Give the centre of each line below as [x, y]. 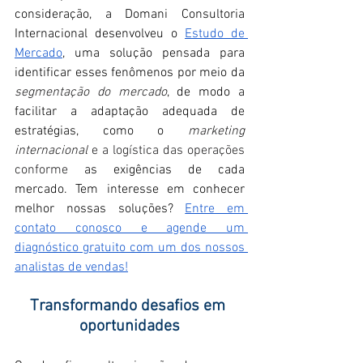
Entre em [215, 209]
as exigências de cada [156, 170]
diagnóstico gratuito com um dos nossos [130, 248]
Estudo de [215, 34]
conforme [41, 170]
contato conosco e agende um [130, 228]
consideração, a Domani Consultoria [130, 14]
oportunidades [130, 326]
